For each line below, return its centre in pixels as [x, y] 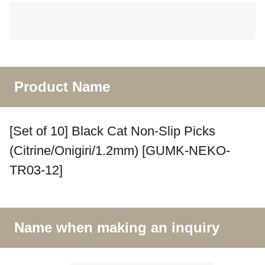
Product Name [62, 87]
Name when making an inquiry [117, 227]
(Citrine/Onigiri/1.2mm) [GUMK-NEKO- [120, 151]
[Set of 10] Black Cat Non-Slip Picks [112, 131]
